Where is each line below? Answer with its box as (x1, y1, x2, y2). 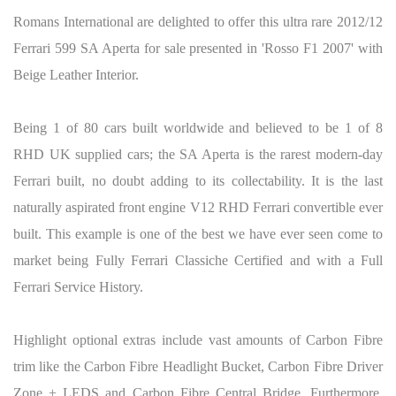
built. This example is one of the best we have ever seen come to (13, 225, 383, 241)
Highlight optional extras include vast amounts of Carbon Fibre (13, 331, 383, 347)
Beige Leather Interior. (13, 66, 142, 82)
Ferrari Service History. (13, 278, 147, 294)
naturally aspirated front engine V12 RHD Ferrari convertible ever (13, 199, 383, 215)
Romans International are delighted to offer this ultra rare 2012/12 (13, 13, 383, 29)
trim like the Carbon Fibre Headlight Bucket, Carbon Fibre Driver (13, 358, 383, 374)
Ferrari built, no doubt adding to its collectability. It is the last (13, 172, 383, 188)
